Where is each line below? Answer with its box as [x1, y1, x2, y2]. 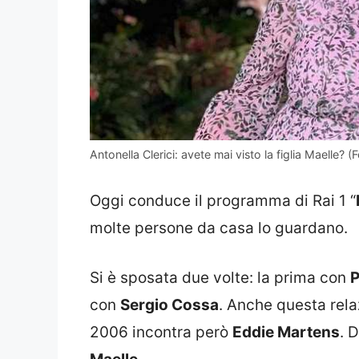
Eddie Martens [232, 323, 340, 342]
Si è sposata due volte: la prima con [90, 268, 350, 288]
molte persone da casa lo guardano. [90, 218, 348, 237]
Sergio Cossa [120, 296, 219, 315]
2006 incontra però [90, 323, 232, 342]
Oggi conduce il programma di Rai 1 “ [90, 191, 356, 210]
